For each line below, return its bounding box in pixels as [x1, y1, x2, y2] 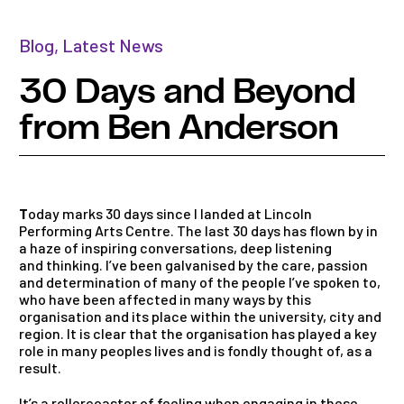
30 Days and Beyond [19, 74, 355, 111]
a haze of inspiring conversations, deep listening [19, 239, 332, 257]
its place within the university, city [129, 308, 357, 326]
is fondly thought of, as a [211, 342, 372, 360]
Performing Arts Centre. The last [19, 222, 233, 240]
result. [19, 359, 61, 377]
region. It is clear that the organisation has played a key [19, 325, 377, 343]
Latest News [62, 34, 163, 57]
